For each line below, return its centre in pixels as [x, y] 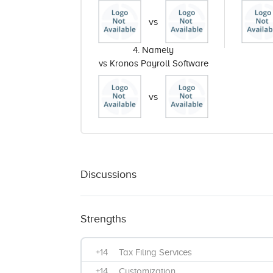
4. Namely [154, 50]
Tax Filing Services [156, 252]
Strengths [103, 219]
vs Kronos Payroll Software [153, 63]
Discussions [108, 174]
